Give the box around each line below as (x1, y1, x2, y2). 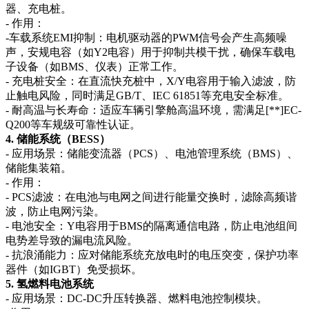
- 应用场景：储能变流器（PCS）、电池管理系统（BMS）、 (6, 147, 298, 159)
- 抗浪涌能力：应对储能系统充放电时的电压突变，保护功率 (6, 248, 299, 261)
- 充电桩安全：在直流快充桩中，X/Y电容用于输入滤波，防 (6, 74, 296, 87)
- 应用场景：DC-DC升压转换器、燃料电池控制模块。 (6, 292, 268, 304)
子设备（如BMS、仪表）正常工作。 (6, 60, 183, 72)
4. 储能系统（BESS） (6, 132, 110, 145)
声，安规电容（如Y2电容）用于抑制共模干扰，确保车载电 (6, 46, 295, 58)
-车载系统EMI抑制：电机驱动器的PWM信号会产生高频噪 (6, 31, 287, 43)
